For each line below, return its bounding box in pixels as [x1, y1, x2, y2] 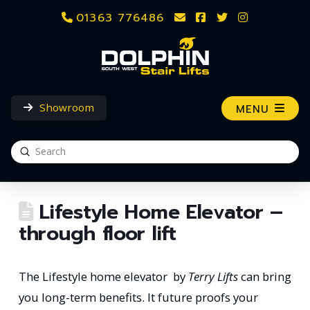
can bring [237, 268, 291, 284]
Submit [24, 143, 57, 157]
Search [10, 152, 46, 168]
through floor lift [18, 218, 176, 248]
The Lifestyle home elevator [18, 268, 170, 284]
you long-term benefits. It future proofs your [18, 289, 258, 305]
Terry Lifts [188, 268, 238, 284]
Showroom [39, 100, 94, 114]
